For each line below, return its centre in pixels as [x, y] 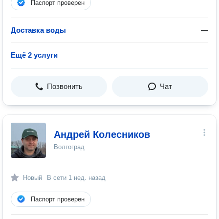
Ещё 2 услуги [34, 55]
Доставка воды [38, 30]
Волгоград [69, 147]
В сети [58, 178]
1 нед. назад [87, 178]
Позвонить [65, 86]
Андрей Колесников [102, 134]
